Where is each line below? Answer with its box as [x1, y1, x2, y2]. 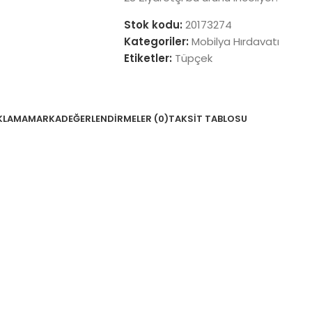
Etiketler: [123, 51, 172, 65]
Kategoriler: [123, 34, 189, 49]
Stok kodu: [123, 17, 185, 32]
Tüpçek [174, 51, 212, 65]
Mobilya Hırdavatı [191, 34, 279, 49]
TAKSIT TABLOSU [169, 112, 247, 125]
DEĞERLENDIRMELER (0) [61, 112, 169, 125]
